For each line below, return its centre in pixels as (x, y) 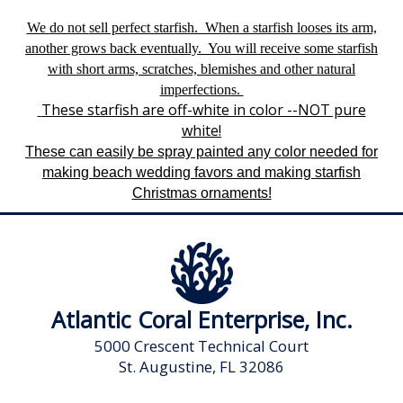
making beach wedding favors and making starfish (201, 172)
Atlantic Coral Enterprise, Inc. (201, 319)
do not (69, 27)
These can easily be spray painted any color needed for (201, 152)
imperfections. (201, 90)
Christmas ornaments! (201, 193)
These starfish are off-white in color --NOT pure (203, 110)
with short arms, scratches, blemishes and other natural (201, 69)
